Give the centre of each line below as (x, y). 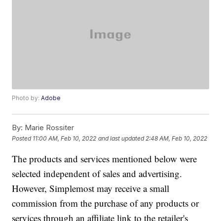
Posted (22, 138)
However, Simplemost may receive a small (91, 188)
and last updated (121, 138)
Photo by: (27, 98)
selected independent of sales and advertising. (97, 174)
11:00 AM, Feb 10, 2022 (65, 138)
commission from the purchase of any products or (106, 203)
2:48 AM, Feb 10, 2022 (177, 138)
